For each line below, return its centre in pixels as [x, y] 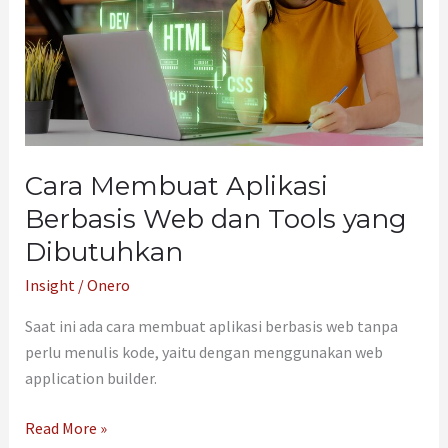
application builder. [90, 377]
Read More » [65, 427]
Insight [49, 284]
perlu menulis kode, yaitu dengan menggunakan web [203, 351]
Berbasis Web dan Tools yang [215, 218]
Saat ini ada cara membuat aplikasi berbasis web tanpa [211, 325]
